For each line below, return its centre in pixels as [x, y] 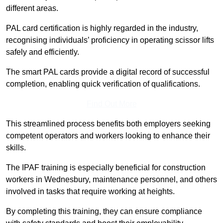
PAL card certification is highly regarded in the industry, [102, 28]
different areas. [32, 8]
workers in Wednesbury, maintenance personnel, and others [111, 180]
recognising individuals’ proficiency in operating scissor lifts [110, 40]
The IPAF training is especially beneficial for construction [106, 168]
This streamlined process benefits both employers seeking [108, 124]
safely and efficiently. [43, 52]
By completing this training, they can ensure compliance [104, 212]
